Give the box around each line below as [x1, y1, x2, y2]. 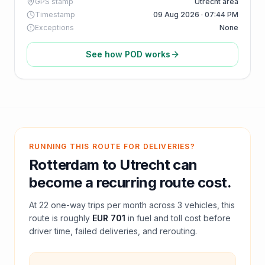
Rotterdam [29, 156, 99, 173]
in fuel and [128, 213, 171, 223]
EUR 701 [92, 213, 125, 223]
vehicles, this [182, 200, 235, 210]
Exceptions [35, 23, 74, 32]
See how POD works [85, 49, 170, 59]
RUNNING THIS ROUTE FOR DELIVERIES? [29, 142, 195, 151]
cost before [182, 213, 231, 223]
